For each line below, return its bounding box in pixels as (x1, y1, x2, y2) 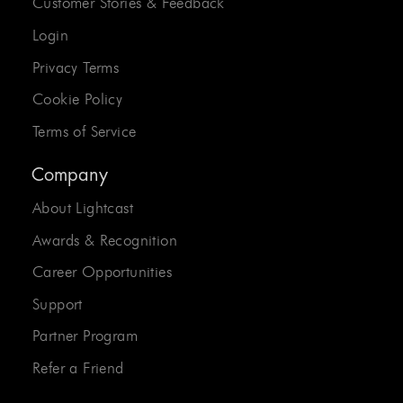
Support (32, 294, 83, 313)
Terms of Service (32, 121, 137, 140)
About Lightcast (32, 198, 133, 217)
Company (31, 165, 108, 184)
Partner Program (32, 327, 138, 345)
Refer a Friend (32, 359, 124, 378)
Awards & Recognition (32, 230, 177, 249)
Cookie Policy (32, 90, 123, 109)
